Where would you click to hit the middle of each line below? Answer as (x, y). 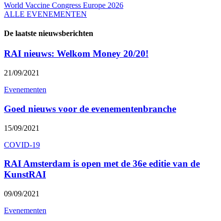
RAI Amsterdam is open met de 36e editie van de (102, 164)
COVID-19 (22, 145)
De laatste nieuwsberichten (49, 34)
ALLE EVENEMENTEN (45, 14)
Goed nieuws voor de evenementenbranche (90, 109)
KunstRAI (25, 175)
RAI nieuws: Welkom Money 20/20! (76, 54)
